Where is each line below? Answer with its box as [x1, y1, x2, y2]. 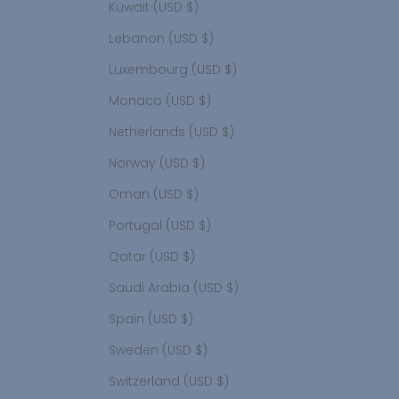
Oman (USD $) [186, 185, 199, 204]
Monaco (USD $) [199, 92, 211, 110]
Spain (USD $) [181, 310, 193, 329]
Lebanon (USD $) [201, 29, 214, 48]
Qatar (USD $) [183, 248, 195, 266]
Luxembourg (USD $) [224, 61, 237, 79]
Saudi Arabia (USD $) [226, 279, 239, 297]
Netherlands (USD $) [222, 123, 234, 142]
